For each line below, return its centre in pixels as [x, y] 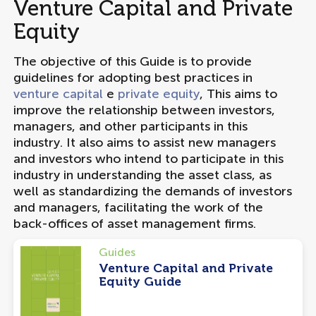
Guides [117, 252]
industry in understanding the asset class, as [142, 175]
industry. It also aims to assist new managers [144, 142]
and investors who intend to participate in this [148, 159]
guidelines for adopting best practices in [133, 78]
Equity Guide [140, 281]
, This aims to [238, 94]
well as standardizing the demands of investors [152, 191]
